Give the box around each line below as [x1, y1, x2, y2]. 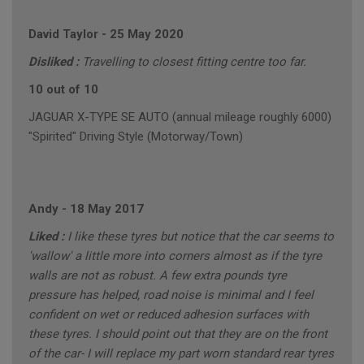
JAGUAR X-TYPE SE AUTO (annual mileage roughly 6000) [28, 110, 331, 125]
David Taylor [28, 27, 98, 42]
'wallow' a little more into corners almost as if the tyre [28, 249, 322, 264]
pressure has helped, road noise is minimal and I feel [28, 288, 314, 303]
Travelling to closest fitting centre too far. [82, 54, 306, 70]
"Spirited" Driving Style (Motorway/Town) [28, 129, 243, 145]
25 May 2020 [110, 27, 184, 42]
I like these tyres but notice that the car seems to [67, 229, 334, 245]
